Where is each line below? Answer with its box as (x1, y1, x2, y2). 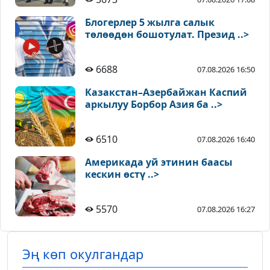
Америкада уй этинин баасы (85, 155, 233, 169)
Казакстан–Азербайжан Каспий (85, 86, 247, 99)
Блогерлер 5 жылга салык (85, 16, 215, 30)
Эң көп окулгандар (22, 245, 143, 263)
